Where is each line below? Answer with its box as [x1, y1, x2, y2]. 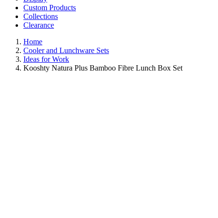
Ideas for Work [23, 55, 69, 63]
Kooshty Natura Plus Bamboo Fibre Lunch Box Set [23, 64, 182, 72]
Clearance [23, 21, 54, 29]
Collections [23, 12, 58, 20]
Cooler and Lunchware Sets [23, 46, 109, 54]
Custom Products [23, 3, 76, 12]
